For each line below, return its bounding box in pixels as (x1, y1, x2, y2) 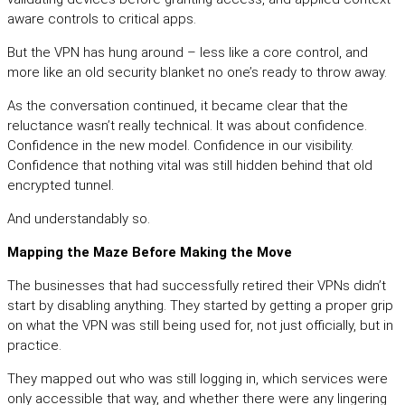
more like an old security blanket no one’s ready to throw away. (7, 64, 387, 81)
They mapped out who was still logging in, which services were (7, 371, 388, 388)
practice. (7, 337, 61, 354)
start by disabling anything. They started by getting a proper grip (7, 297, 393, 315)
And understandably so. (7, 211, 150, 228)
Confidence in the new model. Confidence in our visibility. (7, 137, 353, 155)
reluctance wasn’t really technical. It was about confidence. (7, 118, 367, 135)
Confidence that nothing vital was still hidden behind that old (7, 157, 372, 174)
